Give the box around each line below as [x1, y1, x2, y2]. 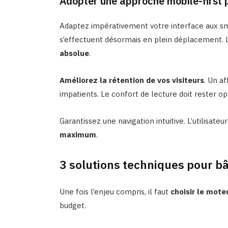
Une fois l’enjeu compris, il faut [59, 186, 170, 196]
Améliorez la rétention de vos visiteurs [59, 75, 204, 85]
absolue [59, 48, 89, 59]
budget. [59, 200, 86, 210]
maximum [59, 130, 96, 140]
